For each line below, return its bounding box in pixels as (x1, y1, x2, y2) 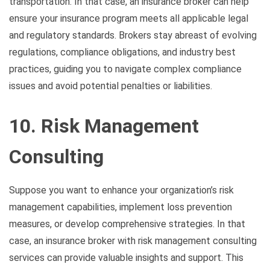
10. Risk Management (9, 114, 199, 137)
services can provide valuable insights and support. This (9, 251, 243, 263)
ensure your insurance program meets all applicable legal (9, 13, 248, 25)
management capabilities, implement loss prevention (9, 201, 232, 213)
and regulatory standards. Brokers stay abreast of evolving (9, 30, 257, 42)
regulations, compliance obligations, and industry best (9, 46, 236, 58)
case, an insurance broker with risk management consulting (9, 234, 257, 246)
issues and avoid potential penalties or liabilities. (9, 80, 212, 92)
